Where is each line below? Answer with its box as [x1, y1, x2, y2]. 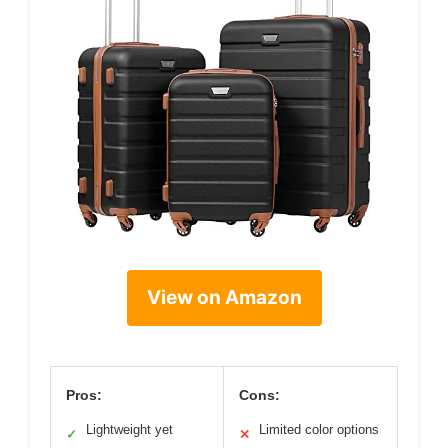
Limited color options [259, 422, 379, 437]
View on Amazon [146, 286, 302, 309]
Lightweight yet [86, 422, 173, 437]
